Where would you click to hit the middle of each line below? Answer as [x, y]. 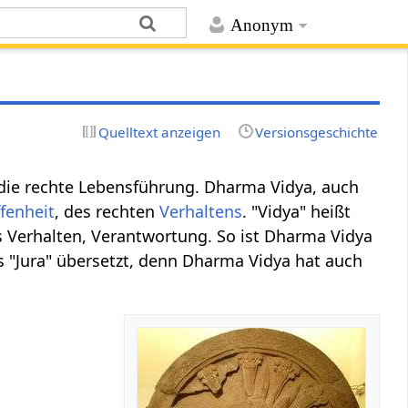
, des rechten [107, 211]
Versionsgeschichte [316, 132]
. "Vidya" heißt [297, 211]
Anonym [261, 25]
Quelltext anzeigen [160, 132]
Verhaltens [201, 211]
